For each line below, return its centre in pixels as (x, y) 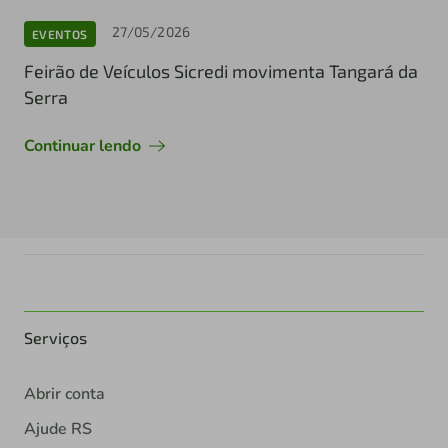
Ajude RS (58, 429)
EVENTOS (60, 33)
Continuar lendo (82, 146)
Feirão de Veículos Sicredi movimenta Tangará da (221, 71)
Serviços (55, 338)
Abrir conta (64, 394)
